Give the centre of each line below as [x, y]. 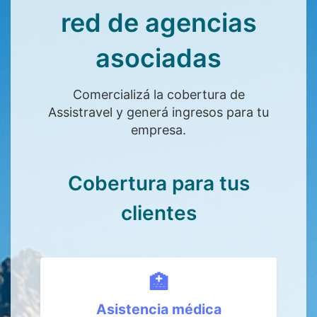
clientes [158, 213]
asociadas [158, 58]
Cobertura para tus [158, 183]
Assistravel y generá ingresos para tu [158, 112]
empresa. [158, 130]
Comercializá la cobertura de [158, 94]
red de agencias [158, 23]
